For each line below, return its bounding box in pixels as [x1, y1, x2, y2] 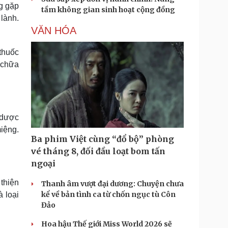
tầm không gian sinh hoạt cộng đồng [41, 5, 175, 14]
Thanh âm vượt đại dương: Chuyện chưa [41, 179, 184, 188]
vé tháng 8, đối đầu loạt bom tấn [31, 146, 165, 156]
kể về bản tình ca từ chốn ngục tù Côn [41, 190, 176, 199]
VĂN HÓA [31, 25, 76, 36]
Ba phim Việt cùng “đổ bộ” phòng [31, 134, 174, 144]
